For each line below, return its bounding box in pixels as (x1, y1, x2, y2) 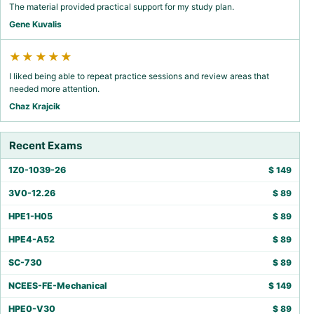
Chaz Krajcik (9, 101, 60, 111)
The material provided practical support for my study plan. (9, 1, 234, 12)
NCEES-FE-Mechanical (8, 280, 107, 291)
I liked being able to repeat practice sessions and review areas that (9, 71, 269, 81)
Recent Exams (9, 139, 82, 152)
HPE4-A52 (8, 234, 55, 245)
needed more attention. (9, 83, 100, 94)
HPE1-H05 (8, 211, 53, 221)
